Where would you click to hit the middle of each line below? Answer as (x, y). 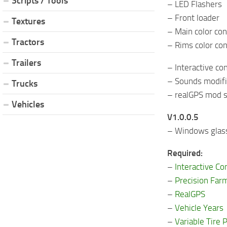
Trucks (25, 83)
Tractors (28, 42)
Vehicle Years (199, 207)
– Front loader (193, 17)
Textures (28, 21)
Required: (185, 153)
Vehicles (28, 104)
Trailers (26, 63)
